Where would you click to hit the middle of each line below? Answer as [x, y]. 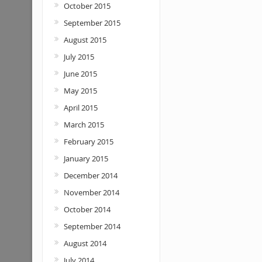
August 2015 [85, 40]
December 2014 [90, 175]
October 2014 [87, 209]
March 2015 [84, 125]
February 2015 [88, 142]
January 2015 [86, 158]
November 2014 [91, 192]
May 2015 [80, 91]
